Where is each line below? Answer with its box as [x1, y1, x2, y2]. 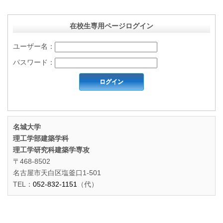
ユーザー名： [13, 42, 55, 51]
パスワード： [13, 58, 55, 67]
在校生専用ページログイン [70, 22, 153, 30]
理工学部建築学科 [13, 134, 69, 142]
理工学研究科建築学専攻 [13, 145, 90, 154]
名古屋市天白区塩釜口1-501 [13, 168, 101, 177]
